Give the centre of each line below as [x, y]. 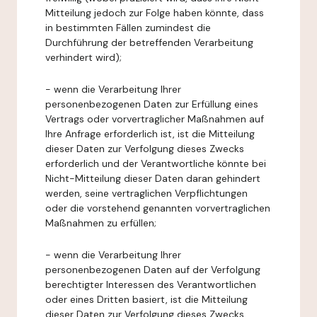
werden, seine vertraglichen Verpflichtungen [146, 193]
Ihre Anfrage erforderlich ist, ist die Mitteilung [150, 134]
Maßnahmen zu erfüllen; [101, 223]
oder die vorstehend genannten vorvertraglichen [158, 208]
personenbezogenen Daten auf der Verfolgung [153, 270]
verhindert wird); [83, 57]
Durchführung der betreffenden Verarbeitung [149, 42]
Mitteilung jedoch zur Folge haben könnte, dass [155, 13]
